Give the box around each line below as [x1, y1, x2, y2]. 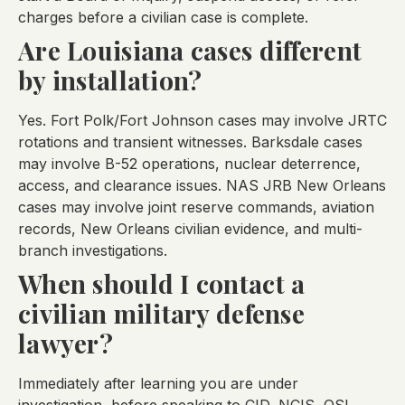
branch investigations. [18, 241, 167, 260]
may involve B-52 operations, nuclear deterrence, [18, 155, 361, 174]
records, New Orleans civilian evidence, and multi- [18, 220, 363, 239]
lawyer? [18, 326, 113, 361]
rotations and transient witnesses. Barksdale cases [18, 133, 363, 152]
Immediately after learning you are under [18, 374, 298, 393]
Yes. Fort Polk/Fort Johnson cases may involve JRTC [18, 111, 387, 130]
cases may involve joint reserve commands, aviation [18, 198, 374, 217]
